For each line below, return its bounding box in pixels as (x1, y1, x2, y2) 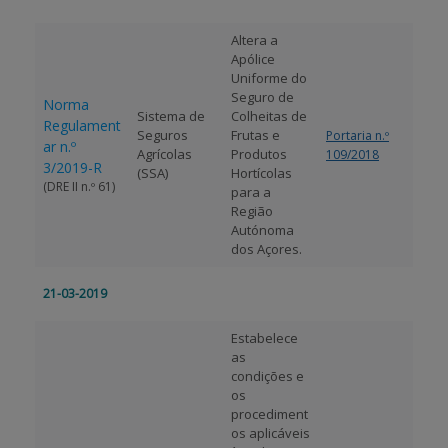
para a (231, 183, 271, 201)
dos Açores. (231, 240, 302, 258)
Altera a (231, 31, 278, 49)
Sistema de (137, 107, 205, 125)
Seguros (137, 126, 188, 144)
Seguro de (231, 88, 294, 106)
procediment (231, 405, 308, 423)
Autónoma (231, 221, 294, 239)
